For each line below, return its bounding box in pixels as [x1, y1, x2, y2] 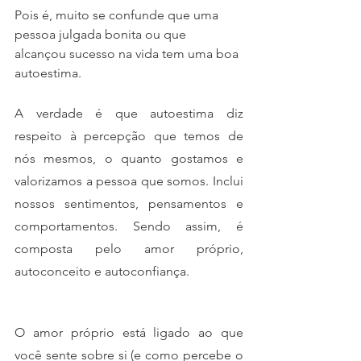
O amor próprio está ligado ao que [15, 324, 243, 340]
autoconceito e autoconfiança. [15, 263, 193, 279]
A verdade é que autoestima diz [15, 105, 243, 121]
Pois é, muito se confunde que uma [15, 6, 222, 23]
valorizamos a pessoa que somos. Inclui [15, 172, 243, 189]
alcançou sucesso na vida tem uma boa [15, 45, 242, 61]
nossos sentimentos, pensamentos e [15, 195, 243, 211]
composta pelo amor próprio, [15, 240, 243, 256]
